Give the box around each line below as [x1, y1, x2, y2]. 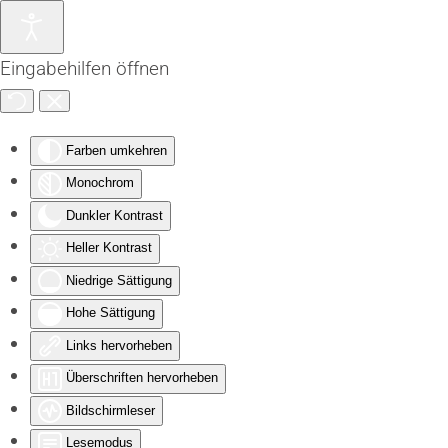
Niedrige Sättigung [66, 272, 172, 288]
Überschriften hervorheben [66, 370, 218, 386]
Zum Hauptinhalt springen [35, 37, 225, 57]
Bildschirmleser [66, 402, 155, 418]
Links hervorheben [66, 337, 172, 353]
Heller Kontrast [66, 240, 152, 256]
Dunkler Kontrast [66, 207, 163, 223]
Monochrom [66, 175, 134, 191]
